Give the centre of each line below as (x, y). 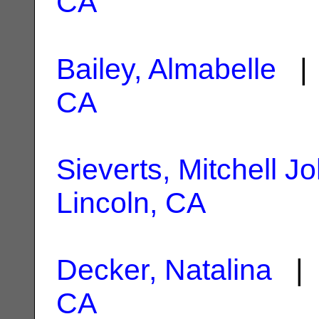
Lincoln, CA (131, 203)
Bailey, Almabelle (166, 69)
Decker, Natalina (164, 270)
